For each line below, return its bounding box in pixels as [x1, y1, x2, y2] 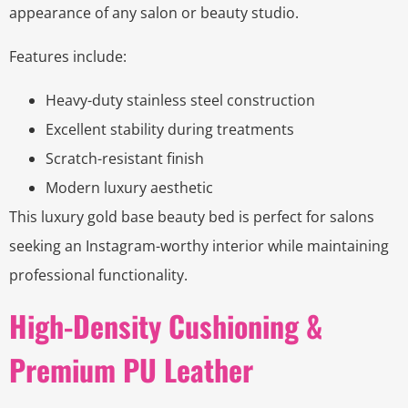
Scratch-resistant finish [46, 148, 204, 169]
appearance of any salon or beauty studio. [9, 3, 299, 24]
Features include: [9, 46, 127, 67]
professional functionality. [9, 265, 188, 286]
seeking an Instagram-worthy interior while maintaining [9, 236, 389, 257]
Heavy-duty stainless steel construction [46, 90, 315, 111]
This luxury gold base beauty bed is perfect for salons [9, 207, 374, 228]
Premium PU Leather [9, 348, 253, 392]
